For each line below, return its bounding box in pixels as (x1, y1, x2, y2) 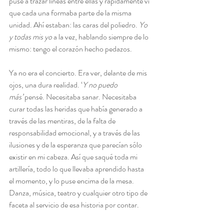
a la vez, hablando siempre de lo (52, 31, 150, 42)
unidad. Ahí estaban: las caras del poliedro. (9, 19, 139, 30)
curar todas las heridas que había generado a (9, 103, 144, 114)
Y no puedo (82, 79, 119, 90)
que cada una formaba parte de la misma (9, 7, 133, 18)
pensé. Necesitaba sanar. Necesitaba (23, 91, 138, 102)
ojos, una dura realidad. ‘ (9, 79, 82, 90)
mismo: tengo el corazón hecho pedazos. (9, 43, 132, 54)
